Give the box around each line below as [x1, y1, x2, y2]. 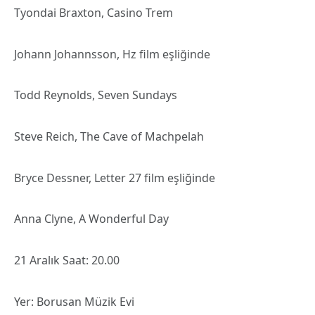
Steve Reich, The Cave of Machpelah [14, 128, 204, 144]
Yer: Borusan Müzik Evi [14, 293, 134, 309]
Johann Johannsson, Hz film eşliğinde [14, 46, 210, 62]
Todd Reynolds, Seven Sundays [14, 87, 177, 103]
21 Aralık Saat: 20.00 [14, 252, 120, 269]
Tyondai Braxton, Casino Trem [14, 4, 173, 20]
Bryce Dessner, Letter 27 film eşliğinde [14, 169, 215, 186]
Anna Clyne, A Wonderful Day [14, 211, 169, 227]
